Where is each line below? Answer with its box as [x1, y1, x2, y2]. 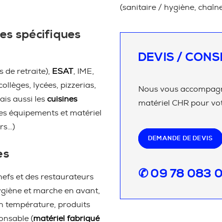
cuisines [47, 95, 77, 103]
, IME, [73, 67, 94, 75]
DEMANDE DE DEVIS [148, 135, 214, 142]
